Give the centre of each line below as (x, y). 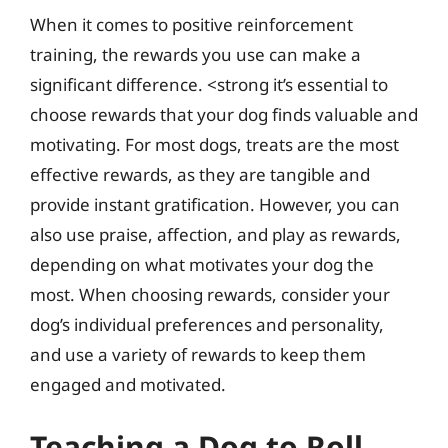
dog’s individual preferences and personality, (207, 324)
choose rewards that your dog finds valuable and (224, 114)
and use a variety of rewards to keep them (198, 354)
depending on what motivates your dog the (202, 264)
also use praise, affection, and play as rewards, (215, 234)
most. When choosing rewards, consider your (210, 294)
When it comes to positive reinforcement (191, 24)
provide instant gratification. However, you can (215, 204)
